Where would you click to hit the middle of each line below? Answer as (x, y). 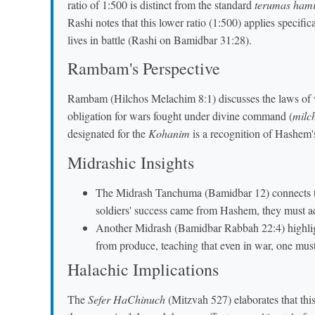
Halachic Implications (143, 269)
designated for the (108, 134)
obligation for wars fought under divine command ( (180, 116)
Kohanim (169, 134)
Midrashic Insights (131, 162)
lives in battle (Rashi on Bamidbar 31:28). (160, 39)
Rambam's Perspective (144, 69)
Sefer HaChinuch (127, 299)
